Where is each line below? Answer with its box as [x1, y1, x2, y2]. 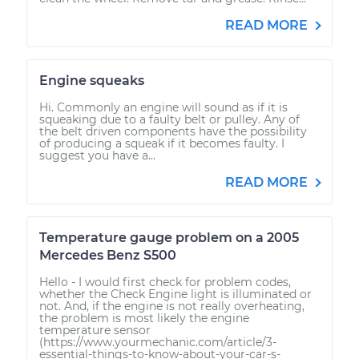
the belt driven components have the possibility [39, 123, 307, 139]
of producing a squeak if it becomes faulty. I [39, 135, 284, 151]
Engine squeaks [39, 72, 144, 88]
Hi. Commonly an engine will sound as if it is [39, 99, 288, 115]
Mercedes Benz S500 [39, 247, 176, 263]
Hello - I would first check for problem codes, [39, 274, 291, 289]
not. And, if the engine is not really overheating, [39, 298, 305, 313]
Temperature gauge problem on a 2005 [39, 229, 299, 245]
